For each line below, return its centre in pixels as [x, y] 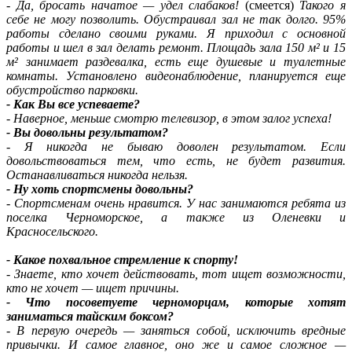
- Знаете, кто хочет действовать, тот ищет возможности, [176, 273]
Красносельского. [54, 231]
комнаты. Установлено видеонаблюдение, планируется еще [176, 75]
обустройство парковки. [72, 90]
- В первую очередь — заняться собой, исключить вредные [176, 330]
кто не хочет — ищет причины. [94, 288]
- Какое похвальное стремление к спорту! [122, 259]
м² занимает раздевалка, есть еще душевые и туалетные [176, 61]
